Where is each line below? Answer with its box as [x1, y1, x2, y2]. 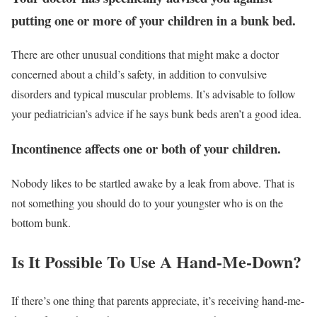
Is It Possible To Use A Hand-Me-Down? [11, 248, 301, 274]
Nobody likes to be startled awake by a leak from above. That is [11, 175, 294, 190]
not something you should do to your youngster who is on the [11, 195, 283, 210]
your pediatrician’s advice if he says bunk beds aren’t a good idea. [11, 106, 301, 122]
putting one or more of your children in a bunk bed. [11, 10, 296, 30]
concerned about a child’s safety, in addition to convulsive [11, 67, 267, 82]
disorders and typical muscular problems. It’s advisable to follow [11, 86, 296, 102]
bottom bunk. [11, 214, 71, 230]
